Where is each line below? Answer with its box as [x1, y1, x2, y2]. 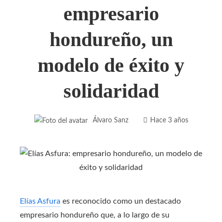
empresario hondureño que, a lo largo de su [20, 211, 169, 219]
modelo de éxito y [38, 54, 184, 76]
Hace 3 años [150, 116, 188, 124]
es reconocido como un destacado [60, 197, 181, 205]
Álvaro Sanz [92, 116, 128, 124]
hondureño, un [49, 28, 173, 51]
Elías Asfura [20, 197, 60, 205]
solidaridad [63, 79, 159, 102]
